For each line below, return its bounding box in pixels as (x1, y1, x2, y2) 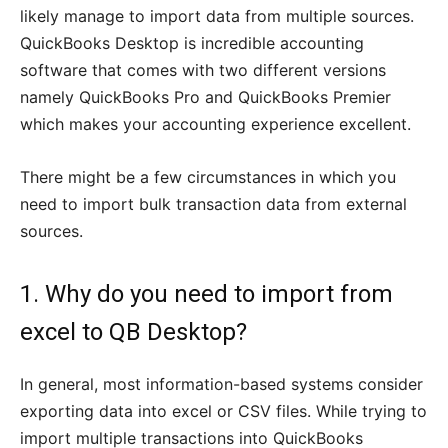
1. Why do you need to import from (20, 280, 393, 309)
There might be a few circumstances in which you (20, 167, 396, 188)
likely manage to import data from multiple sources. (20, 6, 414, 27)
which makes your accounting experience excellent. (20, 114, 411, 135)
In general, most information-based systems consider (20, 374, 423, 395)
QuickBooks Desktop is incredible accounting (20, 33, 364, 54)
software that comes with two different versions (20, 60, 386, 81)
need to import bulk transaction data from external (20, 194, 407, 215)
